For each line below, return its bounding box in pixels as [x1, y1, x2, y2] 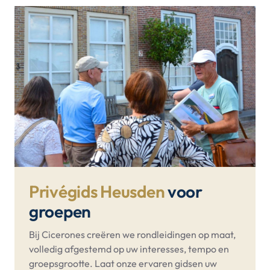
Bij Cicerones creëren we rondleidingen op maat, [29, 228, 236, 241]
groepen [29, 200, 92, 222]
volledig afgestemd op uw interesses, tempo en [29, 243, 229, 256]
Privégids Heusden [29, 180, 165, 202]
